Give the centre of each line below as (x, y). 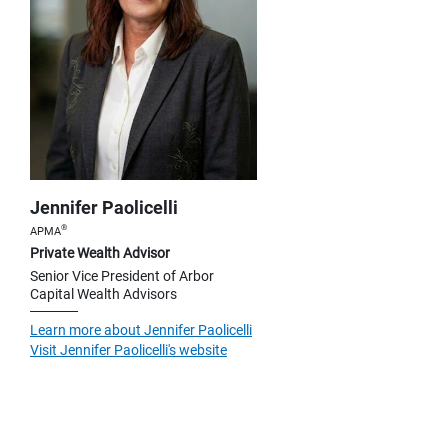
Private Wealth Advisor (100, 252)
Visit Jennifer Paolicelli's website (128, 349)
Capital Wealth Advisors (103, 293)
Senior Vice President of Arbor (122, 275)
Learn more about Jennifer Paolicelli (141, 329)
